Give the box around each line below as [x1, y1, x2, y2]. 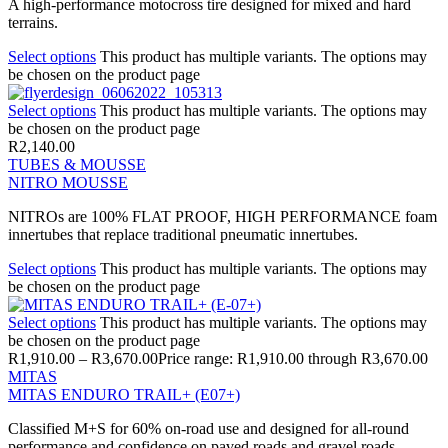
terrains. [8, 13, 58, 31]
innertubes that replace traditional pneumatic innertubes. [8, 225, 358, 243]
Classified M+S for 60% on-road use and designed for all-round [8, 419, 409, 437]
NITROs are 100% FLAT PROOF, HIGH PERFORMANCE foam [8, 207, 437, 225]
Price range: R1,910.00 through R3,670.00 [158, 349, 428, 367]
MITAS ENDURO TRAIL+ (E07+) [8, 385, 240, 403]
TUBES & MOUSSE [8, 155, 146, 173]
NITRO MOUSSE [8, 173, 128, 191]
